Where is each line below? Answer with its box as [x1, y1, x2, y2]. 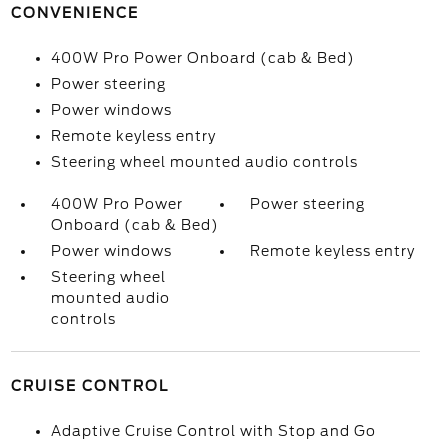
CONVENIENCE [10, 5, 139, 21]
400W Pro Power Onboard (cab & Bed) [50, 50, 355, 66]
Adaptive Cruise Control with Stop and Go [50, 423, 376, 439]
